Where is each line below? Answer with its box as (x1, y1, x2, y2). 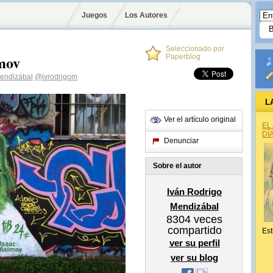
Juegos (82, 11, 107, 19)
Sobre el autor (153, 161, 202, 170)
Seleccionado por (166, 44, 224, 53)
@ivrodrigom (35, 73, 77, 81)
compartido (167, 224, 222, 236)
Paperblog (166, 52, 200, 61)
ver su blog (171, 252, 218, 263)
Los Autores (124, 11, 168, 19)
